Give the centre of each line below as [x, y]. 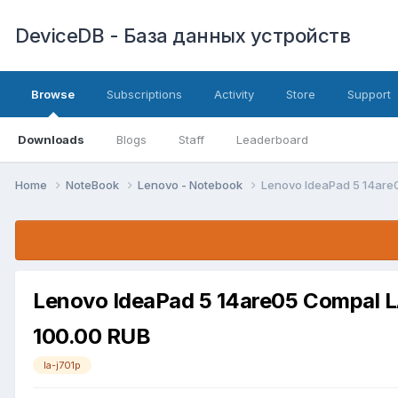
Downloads [51, 139]
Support [369, 94]
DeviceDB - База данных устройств [183, 36]
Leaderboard [272, 139]
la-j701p [62, 365]
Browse [53, 94]
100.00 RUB [92, 336]
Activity [234, 94]
